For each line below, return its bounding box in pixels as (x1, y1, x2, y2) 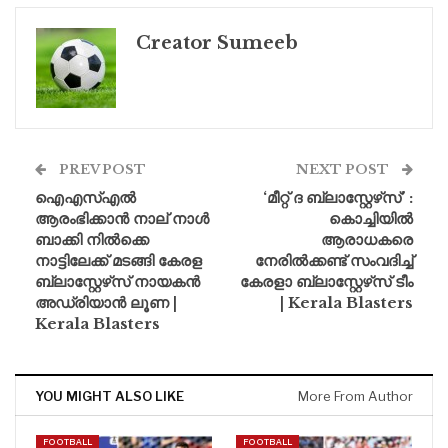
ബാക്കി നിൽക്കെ (35, 229, 149, 249)
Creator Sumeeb (136, 31, 298, 54)
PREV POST (56, 160, 146, 178)
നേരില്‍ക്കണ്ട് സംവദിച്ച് (255, 250, 413, 270)
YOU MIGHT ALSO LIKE (35, 387, 184, 404)
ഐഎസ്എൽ (35, 187, 136, 207)
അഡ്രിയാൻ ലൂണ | (35, 292, 177, 312)
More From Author (298, 387, 413, 404)
